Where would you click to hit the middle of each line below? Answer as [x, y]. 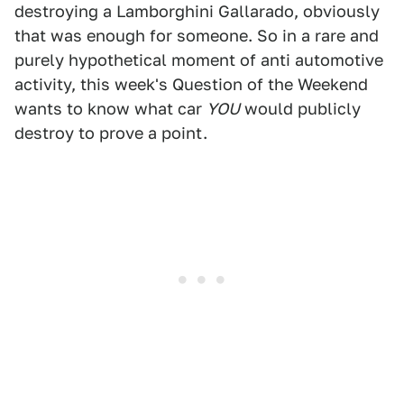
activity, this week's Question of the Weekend [191, 84]
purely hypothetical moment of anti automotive [199, 60]
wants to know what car [110, 109]
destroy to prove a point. [111, 133]
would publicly [300, 109]
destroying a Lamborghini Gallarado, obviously [197, 11]
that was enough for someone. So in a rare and [197, 36]
